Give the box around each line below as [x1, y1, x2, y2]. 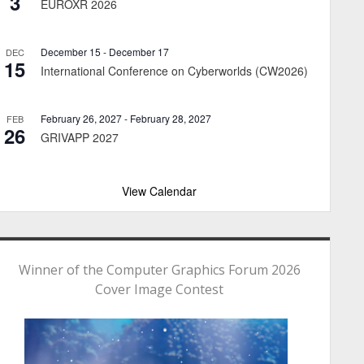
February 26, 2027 [41, 110, 122, 125]
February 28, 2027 [130, 110, 211, 125]
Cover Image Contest [95, 279, 223, 298]
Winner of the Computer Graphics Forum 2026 [18, 260, 301, 279]
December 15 [41, 44, 101, 58]
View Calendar [122, 182, 197, 199]
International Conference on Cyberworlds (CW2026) [41, 62, 308, 79]
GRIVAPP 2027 [41, 128, 119, 145]
